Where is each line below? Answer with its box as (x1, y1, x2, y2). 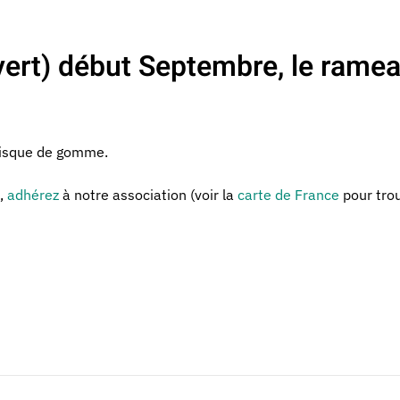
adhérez (7, 186, 59, 204)
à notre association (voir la (59, 186, 237, 204)
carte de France (237, 186, 339, 204)
